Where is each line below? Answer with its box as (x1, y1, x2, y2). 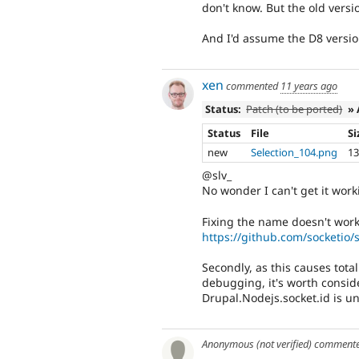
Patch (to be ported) (246, 102, 343, 117)
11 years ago (280, 78, 337, 93)
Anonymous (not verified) (202, 337, 312, 352)
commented (224, 78, 280, 93)
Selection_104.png (251, 144, 338, 159)
